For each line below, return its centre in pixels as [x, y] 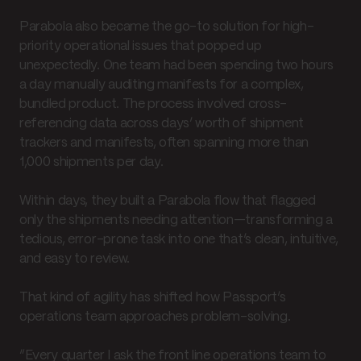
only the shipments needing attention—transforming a [176, 220]
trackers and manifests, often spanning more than [164, 143]
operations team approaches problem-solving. [155, 317]
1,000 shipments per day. [91, 162]
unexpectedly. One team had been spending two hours [176, 65]
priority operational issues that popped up [141, 46]
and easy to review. [75, 259]
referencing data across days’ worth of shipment [162, 123]
